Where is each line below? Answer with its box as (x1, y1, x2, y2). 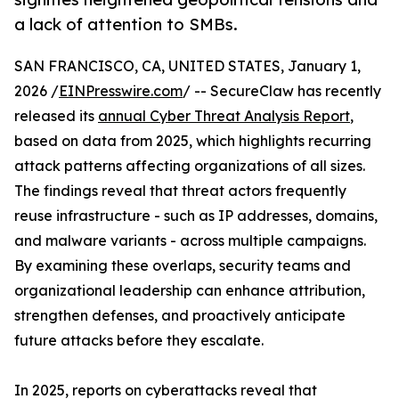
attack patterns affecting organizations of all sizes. (14, 157, 365, 175)
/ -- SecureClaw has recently (183, 82, 381, 101)
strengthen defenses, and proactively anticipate (14, 306, 346, 325)
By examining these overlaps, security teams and (14, 256, 351, 275)
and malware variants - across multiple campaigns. (14, 232, 366, 250)
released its (14, 107, 98, 126)
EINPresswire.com (59, 82, 183, 101)
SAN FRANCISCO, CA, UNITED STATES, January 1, (14, 57, 361, 76)
